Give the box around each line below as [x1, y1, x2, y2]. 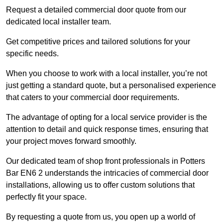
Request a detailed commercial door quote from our [6, 5, 186, 14]
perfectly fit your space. [6, 192, 89, 201]
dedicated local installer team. [6, 17, 113, 26]
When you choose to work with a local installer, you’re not [6, 69, 207, 78]
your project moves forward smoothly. [6, 136, 136, 145]
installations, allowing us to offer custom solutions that [6, 180, 195, 189]
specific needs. [6, 49, 59, 58]
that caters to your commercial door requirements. [6, 93, 181, 102]
